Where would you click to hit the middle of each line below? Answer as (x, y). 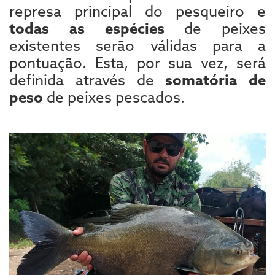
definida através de (87, 79)
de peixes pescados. (114, 97)
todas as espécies (87, 28)
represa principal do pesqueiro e (137, 11)
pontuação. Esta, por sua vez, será (137, 62)
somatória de (215, 79)
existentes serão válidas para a (137, 45)
